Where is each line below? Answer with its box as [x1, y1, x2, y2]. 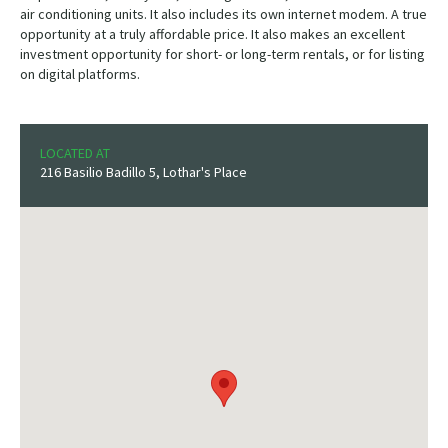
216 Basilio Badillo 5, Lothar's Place [40, 163, 247, 182]
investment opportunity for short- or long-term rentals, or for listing [20, 45, 425, 64]
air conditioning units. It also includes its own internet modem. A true [20, 5, 427, 24]
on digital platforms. [20, 65, 140, 84]
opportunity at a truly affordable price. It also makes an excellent [20, 25, 405, 44]
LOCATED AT [40, 144, 110, 163]
